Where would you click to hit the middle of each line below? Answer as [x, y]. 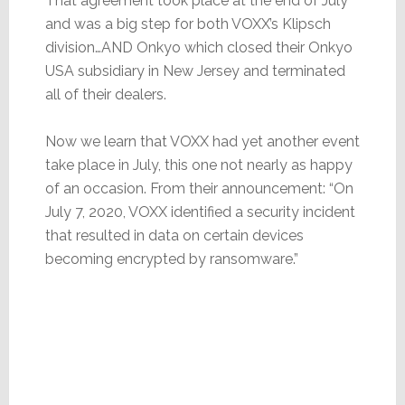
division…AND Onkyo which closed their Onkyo [198, 47]
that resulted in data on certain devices [174, 235]
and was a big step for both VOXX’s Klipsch [188, 24]
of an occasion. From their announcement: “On [199, 188]
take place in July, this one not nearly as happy [198, 165]
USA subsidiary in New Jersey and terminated [195, 71]
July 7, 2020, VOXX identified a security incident [200, 212]
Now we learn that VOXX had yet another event [202, 141]
